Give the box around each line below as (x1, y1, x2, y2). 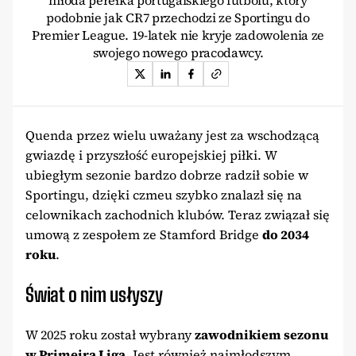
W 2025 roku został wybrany (25, 326, 195, 344)
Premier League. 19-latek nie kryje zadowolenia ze (31, 26, 325, 44)
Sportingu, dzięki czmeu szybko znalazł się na (25, 186, 302, 204)
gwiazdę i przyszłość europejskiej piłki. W (25, 146, 277, 164)
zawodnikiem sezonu (195, 326, 328, 344)
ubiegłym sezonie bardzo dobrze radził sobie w (25, 166, 308, 184)
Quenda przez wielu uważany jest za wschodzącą (25, 126, 319, 145)
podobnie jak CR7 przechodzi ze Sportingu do (46, 9, 310, 27)
